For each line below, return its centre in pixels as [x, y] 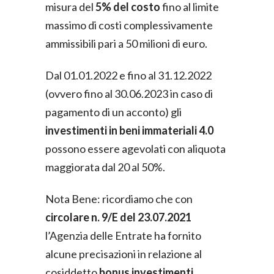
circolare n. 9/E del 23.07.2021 [118, 217]
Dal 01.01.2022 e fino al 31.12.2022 [128, 75]
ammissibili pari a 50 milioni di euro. [126, 43]
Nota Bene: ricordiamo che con [119, 199]
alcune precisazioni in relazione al [124, 254]
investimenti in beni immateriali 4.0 [129, 130]
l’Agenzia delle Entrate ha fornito [123, 235]
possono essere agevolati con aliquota [135, 149]
